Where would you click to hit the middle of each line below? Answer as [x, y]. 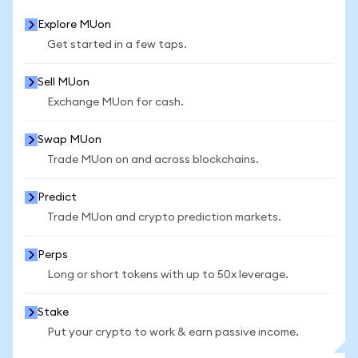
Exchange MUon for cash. [115, 102]
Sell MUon [64, 82]
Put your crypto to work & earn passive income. [173, 332]
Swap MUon [70, 140]
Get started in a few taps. [117, 45]
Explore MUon [74, 25]
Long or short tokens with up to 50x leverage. [168, 275]
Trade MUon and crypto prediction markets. [164, 217]
